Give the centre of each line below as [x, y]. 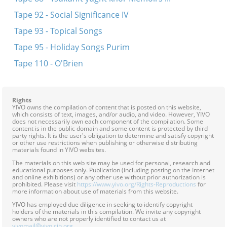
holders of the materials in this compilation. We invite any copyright [106, 212]
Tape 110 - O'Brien [48, 63]
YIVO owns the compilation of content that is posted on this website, [107, 107]
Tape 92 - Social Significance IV [71, 15]
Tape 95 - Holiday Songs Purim [72, 47]
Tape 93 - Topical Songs [58, 31]
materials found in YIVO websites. [59, 150]
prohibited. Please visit [45, 184]
